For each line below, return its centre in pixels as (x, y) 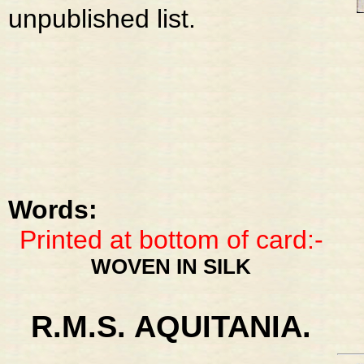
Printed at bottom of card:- (171, 240)
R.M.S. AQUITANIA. (171, 327)
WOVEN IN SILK (171, 267)
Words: (53, 210)
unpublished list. (102, 19)
